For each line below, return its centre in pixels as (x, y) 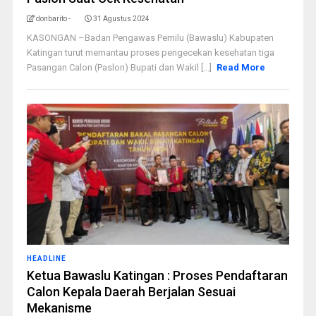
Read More (241, 67)
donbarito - (53, 19)
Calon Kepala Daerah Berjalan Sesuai (131, 292)
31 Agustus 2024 (121, 19)
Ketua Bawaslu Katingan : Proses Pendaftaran (157, 275)
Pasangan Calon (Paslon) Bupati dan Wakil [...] (120, 67)
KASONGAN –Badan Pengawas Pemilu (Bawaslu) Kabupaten (150, 38)
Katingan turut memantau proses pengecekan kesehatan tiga (150, 53)
